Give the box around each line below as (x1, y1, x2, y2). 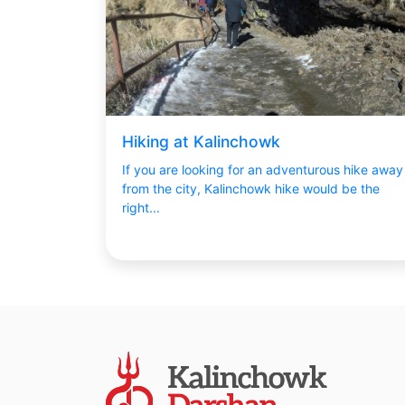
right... (121, 200, 160, 215)
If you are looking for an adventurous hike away (121, 162, 403, 177)
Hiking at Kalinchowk (121, 131, 280, 151)
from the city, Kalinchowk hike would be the (121, 181, 380, 196)
